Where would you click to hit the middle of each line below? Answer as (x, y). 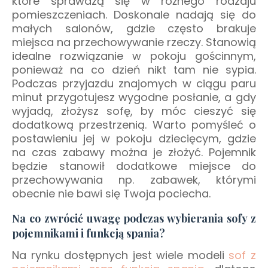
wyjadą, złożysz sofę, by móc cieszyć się (134, 111)
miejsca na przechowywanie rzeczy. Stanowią (134, 42)
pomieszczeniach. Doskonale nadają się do (134, 14)
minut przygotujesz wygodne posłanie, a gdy (134, 97)
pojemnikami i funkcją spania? (89, 233)
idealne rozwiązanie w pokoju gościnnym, (134, 56)
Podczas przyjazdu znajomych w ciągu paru (134, 83)
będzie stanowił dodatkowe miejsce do (134, 166)
